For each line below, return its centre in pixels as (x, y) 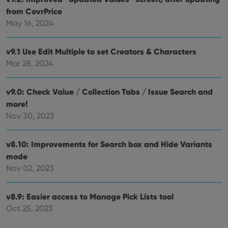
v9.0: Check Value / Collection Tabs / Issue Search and (109, 92)
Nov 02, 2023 (30, 168)
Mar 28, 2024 (30, 63)
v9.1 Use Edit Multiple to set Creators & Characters (101, 51)
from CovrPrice (34, 11)
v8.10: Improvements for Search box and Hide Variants (109, 144)
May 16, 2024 (30, 23)
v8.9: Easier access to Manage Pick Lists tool (90, 196)
